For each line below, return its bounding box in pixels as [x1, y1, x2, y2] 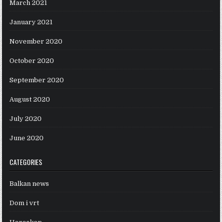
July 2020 [9, 115, 42, 123]
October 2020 [9, 57, 55, 65]
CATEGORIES [9, 157, 43, 167]
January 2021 [9, 18, 53, 26]
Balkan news [9, 180, 50, 188]
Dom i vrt [9, 199, 40, 207]
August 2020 [9, 96, 51, 104]
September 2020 [9, 76, 64, 84]
